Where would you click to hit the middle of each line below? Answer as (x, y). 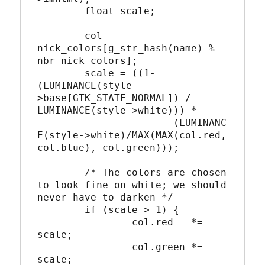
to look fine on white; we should (132, 185)
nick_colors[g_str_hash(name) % (126, 48)
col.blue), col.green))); (109, 147)
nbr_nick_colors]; (88, 60)
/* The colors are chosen (61, 172)
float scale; (61, 11)
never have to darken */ (106, 197)
